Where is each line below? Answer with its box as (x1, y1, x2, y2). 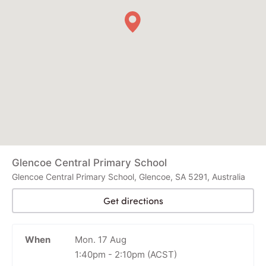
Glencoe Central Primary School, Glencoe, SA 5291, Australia (12, 171, 245, 182)
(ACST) (144, 248, 177, 260)
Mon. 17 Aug (74, 233, 126, 245)
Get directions (103, 194, 163, 207)
